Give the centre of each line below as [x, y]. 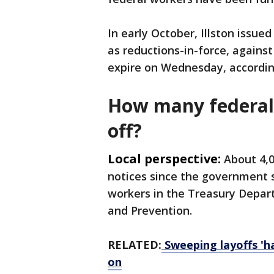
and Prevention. [150, 211]
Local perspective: [164, 159]
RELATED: [135, 245]
